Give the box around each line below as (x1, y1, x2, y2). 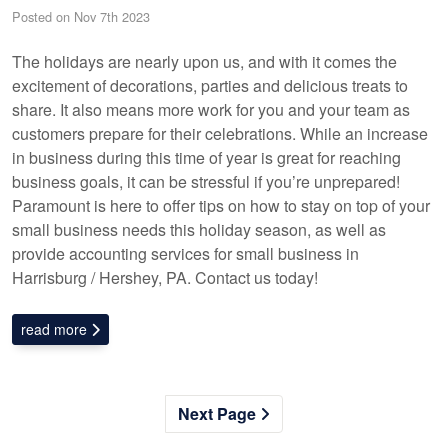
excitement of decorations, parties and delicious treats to (12, 73, 408, 97)
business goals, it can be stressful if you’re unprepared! (12, 169, 400, 193)
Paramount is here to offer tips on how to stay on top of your (12, 193, 430, 217)
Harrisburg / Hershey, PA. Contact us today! (12, 265, 318, 289)
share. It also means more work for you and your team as (12, 97, 410, 121)
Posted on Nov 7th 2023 (12, 6, 150, 26)
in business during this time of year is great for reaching (12, 145, 401, 169)
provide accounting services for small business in (12, 241, 359, 265)
